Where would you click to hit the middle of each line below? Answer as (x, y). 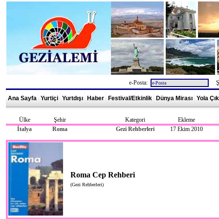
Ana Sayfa (22, 99)
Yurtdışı (73, 99)
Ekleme (186, 120)
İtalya (24, 129)
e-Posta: (139, 83)
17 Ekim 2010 (186, 129)
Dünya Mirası (174, 99)
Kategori (135, 120)
